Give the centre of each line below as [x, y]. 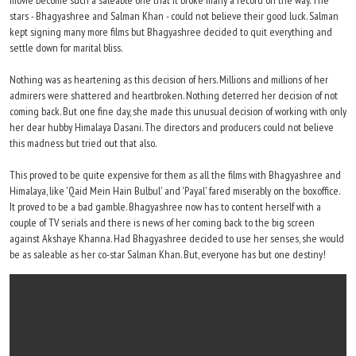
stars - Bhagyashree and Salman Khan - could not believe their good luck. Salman [174, 16]
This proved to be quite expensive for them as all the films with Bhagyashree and [175, 175]
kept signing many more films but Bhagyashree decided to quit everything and [171, 32]
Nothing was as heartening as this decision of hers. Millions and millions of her [169, 79]
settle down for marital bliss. [66, 48]
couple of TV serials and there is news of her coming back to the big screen [162, 222]
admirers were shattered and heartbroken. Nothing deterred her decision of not [174, 95]
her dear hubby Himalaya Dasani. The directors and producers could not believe [172, 127]
